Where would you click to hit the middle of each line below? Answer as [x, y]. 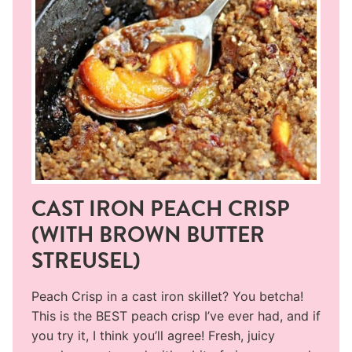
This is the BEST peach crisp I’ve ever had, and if [176, 315]
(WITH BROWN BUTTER [148, 235]
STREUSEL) [86, 260]
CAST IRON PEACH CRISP [161, 209]
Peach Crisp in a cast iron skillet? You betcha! [167, 296]
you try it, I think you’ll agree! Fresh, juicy [153, 335]
